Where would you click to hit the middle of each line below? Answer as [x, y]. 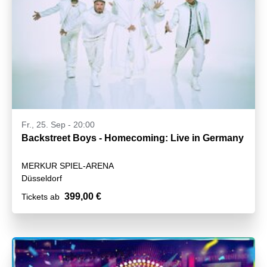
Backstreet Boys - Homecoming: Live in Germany [133, 138]
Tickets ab [41, 196]
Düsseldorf [42, 178]
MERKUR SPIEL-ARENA [68, 165]
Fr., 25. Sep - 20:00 [58, 124]
